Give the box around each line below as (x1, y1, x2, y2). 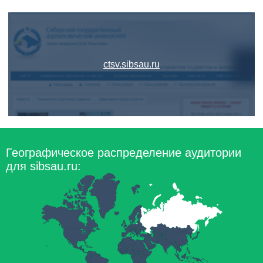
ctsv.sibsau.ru (103, 59, 160, 69)
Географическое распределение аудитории (6, 146, 241, 159)
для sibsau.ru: (6, 160, 81, 173)
